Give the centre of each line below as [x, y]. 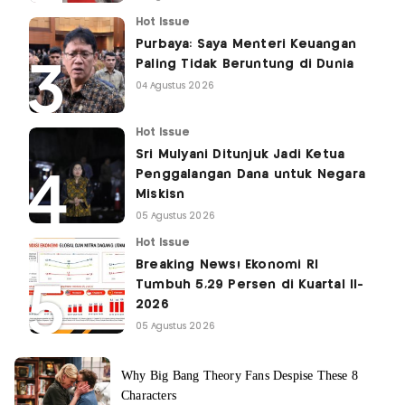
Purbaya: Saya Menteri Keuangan [246, 45]
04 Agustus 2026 [175, 86]
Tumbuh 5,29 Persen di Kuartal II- [250, 285]
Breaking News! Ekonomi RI [227, 265]
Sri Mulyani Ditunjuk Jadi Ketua [240, 155]
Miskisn [160, 195]
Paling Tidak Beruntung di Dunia [245, 65]
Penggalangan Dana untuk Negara [250, 175]
